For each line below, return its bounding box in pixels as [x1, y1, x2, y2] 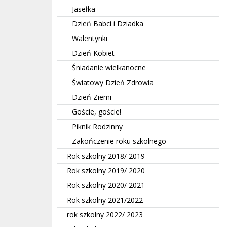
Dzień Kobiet [72, 48, 115, 58]
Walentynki [72, 33, 107, 43]
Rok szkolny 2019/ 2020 [67, 165, 145, 175]
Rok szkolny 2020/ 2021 [67, 180, 145, 190]
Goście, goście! [72, 106, 121, 117]
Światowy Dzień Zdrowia [72, 77, 154, 87]
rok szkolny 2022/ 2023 [67, 209, 143, 219]
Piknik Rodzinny [72, 121, 123, 131]
